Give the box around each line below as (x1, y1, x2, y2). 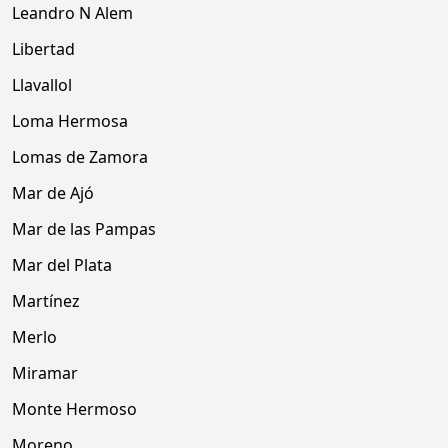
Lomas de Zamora (12, 146, 148, 168)
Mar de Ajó (12, 182, 94, 204)
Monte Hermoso (12, 398, 137, 420)
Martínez (12, 290, 80, 312)
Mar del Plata (12, 254, 112, 276)
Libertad (12, 38, 75, 60)
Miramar (12, 362, 78, 384)
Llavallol (12, 74, 72, 96)
